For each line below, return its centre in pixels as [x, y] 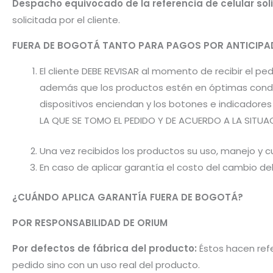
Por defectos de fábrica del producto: [106, 249]
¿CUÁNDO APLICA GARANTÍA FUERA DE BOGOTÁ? [128, 197]
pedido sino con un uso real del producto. [106, 265]
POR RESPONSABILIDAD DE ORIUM [90, 223]
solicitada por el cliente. [66, 20]
